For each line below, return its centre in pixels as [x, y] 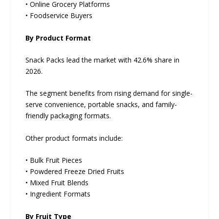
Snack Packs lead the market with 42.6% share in [103, 60]
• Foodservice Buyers [59, 16]
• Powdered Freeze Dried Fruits [75, 172]
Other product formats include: [74, 138]
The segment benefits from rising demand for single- [109, 93]
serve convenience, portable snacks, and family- [101, 105]
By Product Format [58, 38]
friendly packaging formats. [68, 116]
